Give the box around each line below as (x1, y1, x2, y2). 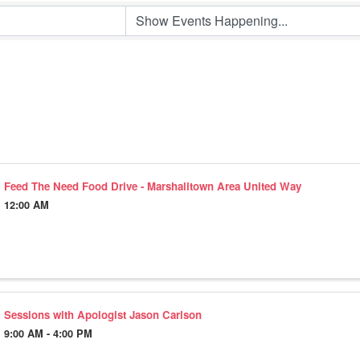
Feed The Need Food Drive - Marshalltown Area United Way (3, 178, 301, 194)
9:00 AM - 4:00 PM (3, 325, 92, 341)
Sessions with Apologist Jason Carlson (3, 307, 202, 322)
